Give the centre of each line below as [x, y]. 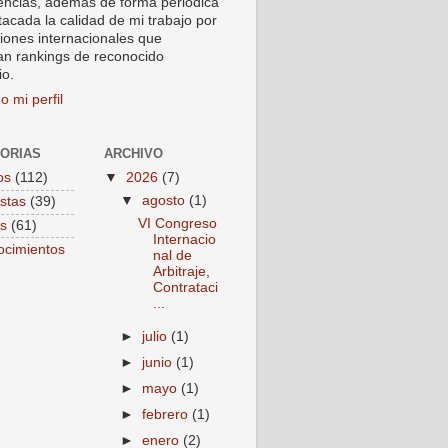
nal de [172, 255]
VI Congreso [177, 223]
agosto [166, 201]
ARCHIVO [133, 153]
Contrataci [185, 287]
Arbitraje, [181, 271]
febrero [167, 415]
